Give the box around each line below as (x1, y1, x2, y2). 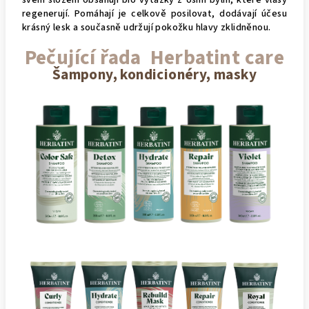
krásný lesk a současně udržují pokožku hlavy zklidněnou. (22, 20, 271, 34)
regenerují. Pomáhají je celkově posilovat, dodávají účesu (22, 6, 287, 21)
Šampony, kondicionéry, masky (52, 63, 257, 86)
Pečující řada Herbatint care (24, 43, 285, 72)
